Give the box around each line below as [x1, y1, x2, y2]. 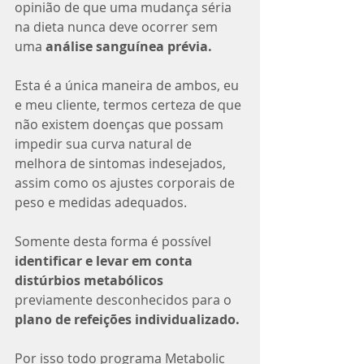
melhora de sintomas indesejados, [15, 154, 229, 172]
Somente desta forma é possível [15, 232, 214, 250]
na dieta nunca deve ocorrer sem [15, 18, 221, 36]
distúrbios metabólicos [15, 271, 163, 289]
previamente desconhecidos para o [15, 291, 235, 309]
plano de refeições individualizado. [15, 310, 240, 328]
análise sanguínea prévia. [45, 37, 212, 55]
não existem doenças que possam [15, 115, 227, 133]
